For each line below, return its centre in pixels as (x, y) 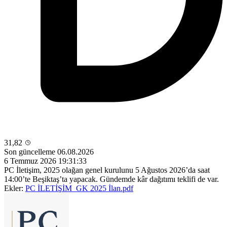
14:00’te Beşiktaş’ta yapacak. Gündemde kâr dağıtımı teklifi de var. (111, 179)
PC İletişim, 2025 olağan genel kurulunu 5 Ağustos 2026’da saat (107, 170)
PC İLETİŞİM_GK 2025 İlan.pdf (79, 188)
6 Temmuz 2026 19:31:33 (45, 161)
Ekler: (14, 188)
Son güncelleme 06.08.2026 (49, 152)
